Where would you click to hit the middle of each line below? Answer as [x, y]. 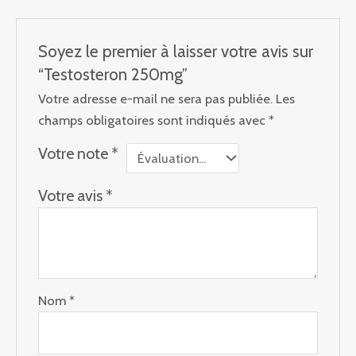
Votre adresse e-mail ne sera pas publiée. [156, 99]
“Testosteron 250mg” [113, 75]
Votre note [75, 154]
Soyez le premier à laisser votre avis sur [176, 52]
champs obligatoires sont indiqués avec [154, 120]
